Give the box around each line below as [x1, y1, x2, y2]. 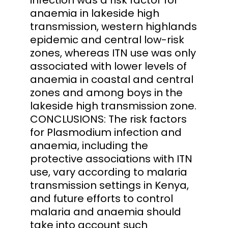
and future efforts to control [30, 191, 173, 206]
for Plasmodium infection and [30, 125, 182, 139]
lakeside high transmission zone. [30, 98, 196, 113]
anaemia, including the [30, 138, 148, 153]
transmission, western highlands [30, 19, 197, 34]
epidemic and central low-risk [30, 32, 184, 47]
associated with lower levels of [30, 59, 187, 73]
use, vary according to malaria [30, 164, 187, 179]
